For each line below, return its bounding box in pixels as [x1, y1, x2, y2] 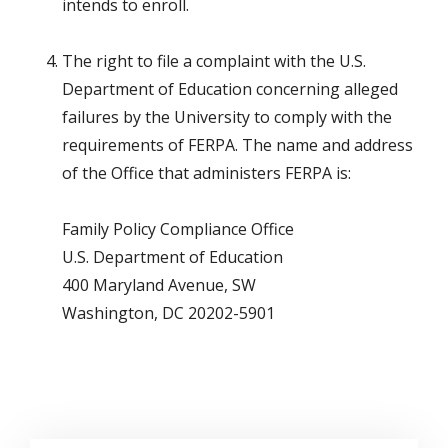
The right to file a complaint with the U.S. [62, 50, 366, 73]
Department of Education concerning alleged [62, 78, 398, 101]
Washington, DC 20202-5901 [62, 302, 275, 325]
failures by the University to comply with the [62, 106, 392, 129]
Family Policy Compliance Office [62, 218, 294, 241]
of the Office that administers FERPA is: [62, 162, 351, 185]
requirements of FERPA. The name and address [62, 134, 413, 157]
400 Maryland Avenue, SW [62, 274, 256, 297]
